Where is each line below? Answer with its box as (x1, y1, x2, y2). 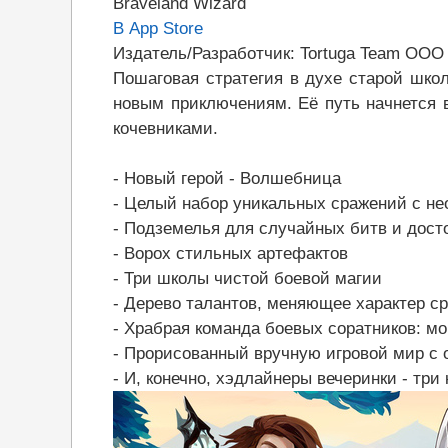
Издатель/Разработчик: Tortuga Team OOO (113, 44, 444, 63)
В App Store (113, 19, 203, 38)
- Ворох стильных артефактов (113, 244, 348, 263)
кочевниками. (113, 119, 218, 138)
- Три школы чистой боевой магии (113, 269, 382, 288)
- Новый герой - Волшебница (113, 169, 341, 188)
